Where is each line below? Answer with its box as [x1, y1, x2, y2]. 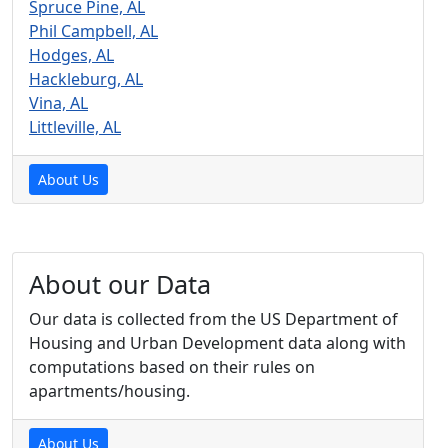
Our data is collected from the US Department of [29, 307, 398, 330]
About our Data [29, 266, 211, 301]
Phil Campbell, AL [29, 19, 158, 42]
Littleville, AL [29, 115, 121, 138]
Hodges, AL [29, 43, 114, 66]
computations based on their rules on [29, 355, 315, 378]
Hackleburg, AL [29, 67, 143, 90]
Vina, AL [29, 91, 88, 114]
